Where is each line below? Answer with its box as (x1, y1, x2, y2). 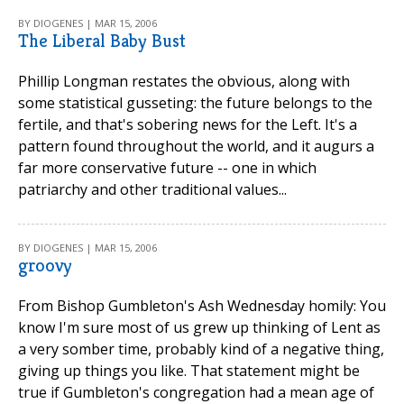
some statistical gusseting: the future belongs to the (18, 93, 372, 113)
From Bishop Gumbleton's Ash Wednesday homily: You (18, 296, 386, 316)
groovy (18, 254, 72, 277)
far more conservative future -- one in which (18, 158, 317, 178)
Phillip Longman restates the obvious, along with (18, 71, 350, 91)
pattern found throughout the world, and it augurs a (18, 136, 374, 156)
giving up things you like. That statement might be (18, 361, 360, 381)
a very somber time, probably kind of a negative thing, (18, 339, 384, 359)
